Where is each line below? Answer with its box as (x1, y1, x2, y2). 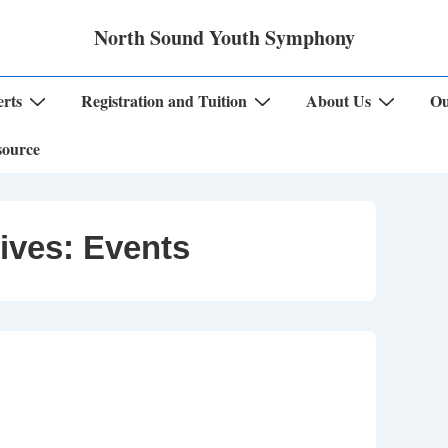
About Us (306, 89, 371, 112)
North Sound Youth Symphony (93, 23, 355, 52)
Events (82, 229, 190, 266)
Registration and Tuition (81, 89, 247, 112)
